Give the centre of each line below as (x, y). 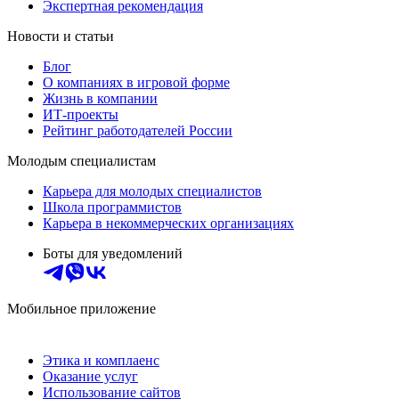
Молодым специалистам (81, 160)
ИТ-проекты (81, 114)
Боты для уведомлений (113, 253)
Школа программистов (112, 207)
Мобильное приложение (81, 308)
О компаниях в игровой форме (136, 82)
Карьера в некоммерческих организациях (168, 223)
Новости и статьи (61, 36)
